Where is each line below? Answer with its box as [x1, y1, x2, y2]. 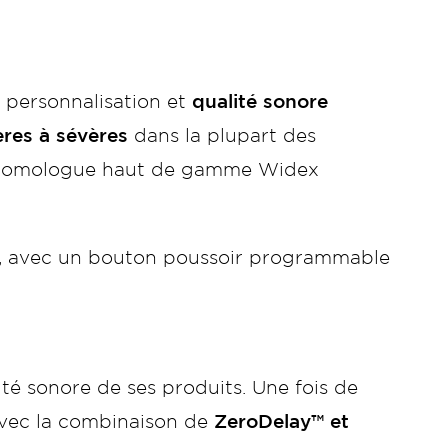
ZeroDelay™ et [214, 414, 349, 431]
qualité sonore [192, 94, 328, 111]
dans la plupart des [128, 128, 316, 145]
